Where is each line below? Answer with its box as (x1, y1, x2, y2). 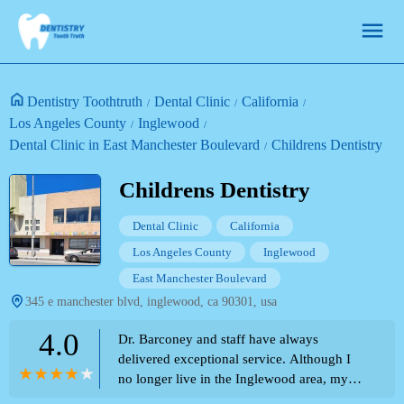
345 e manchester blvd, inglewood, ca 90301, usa (25, 295, 277, 308)
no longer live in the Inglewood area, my (118, 372, 348, 386)
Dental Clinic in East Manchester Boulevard (9, 137, 260, 152)
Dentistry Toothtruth (27, 94, 142, 109)
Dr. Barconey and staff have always (118, 332, 318, 346)
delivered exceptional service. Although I (118, 352, 351, 366)
